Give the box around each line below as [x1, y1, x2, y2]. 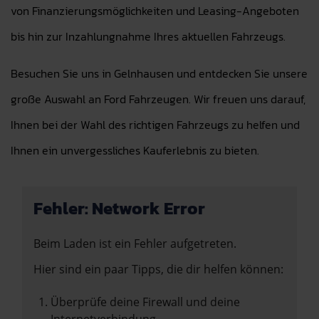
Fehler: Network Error [33, 196, 205, 221]
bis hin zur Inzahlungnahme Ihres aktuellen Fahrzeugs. [11, 28, 286, 45]
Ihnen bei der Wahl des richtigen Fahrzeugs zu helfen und [11, 116, 300, 133]
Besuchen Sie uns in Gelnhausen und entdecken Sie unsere [11, 65, 308, 82]
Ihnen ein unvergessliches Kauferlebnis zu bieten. [11, 142, 259, 159]
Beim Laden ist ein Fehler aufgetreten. [33, 236, 236, 251]
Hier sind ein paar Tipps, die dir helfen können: [33, 261, 283, 277]
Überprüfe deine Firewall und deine [51, 294, 240, 310]
